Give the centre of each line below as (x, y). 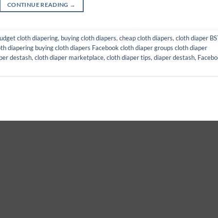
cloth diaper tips (129, 58)
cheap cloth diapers (146, 38)
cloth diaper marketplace (69, 58)
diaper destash (174, 58)
